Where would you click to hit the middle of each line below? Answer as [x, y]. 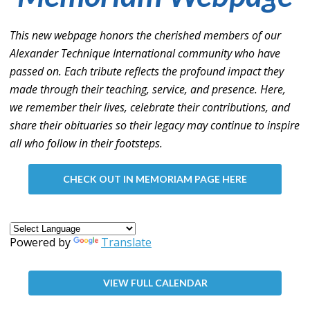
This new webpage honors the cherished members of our [145, 36]
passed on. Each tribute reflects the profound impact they [147, 72]
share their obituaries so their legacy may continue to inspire [155, 126]
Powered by [42, 243]
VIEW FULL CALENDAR [155, 283]
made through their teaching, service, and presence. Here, [148, 90]
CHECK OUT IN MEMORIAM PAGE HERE [155, 179]
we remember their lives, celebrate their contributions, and [150, 108]
